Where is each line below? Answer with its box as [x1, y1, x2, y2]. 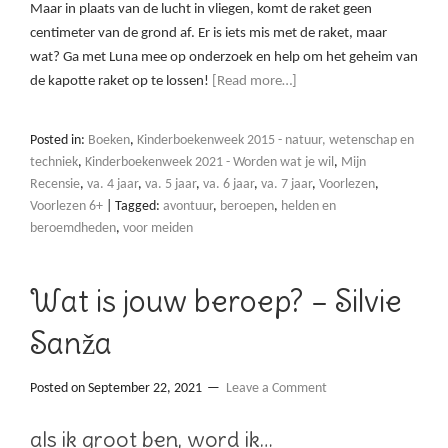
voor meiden [123, 221, 193, 237]
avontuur [163, 199, 213, 215]
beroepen [220, 199, 274, 215]
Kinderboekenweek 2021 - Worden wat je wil [85, 155, 334, 171]
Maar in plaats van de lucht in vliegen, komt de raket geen [30, 2, 372, 18]
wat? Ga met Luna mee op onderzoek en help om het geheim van [30, 50, 418, 66]
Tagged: [115, 199, 163, 215]
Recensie [30, 177, 80, 193]
